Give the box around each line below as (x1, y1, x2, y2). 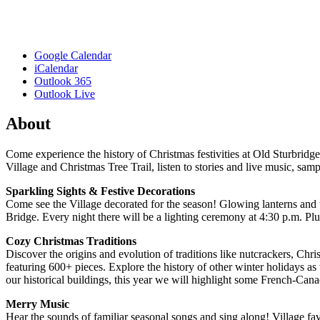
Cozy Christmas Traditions (6, 235, 136, 248)
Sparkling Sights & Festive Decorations (6, 185, 195, 198)
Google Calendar (34, 49, 111, 61)
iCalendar (34, 61, 78, 74)
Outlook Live (34, 87, 95, 100)
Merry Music (6, 298, 69, 311)
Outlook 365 (34, 74, 91, 87)
